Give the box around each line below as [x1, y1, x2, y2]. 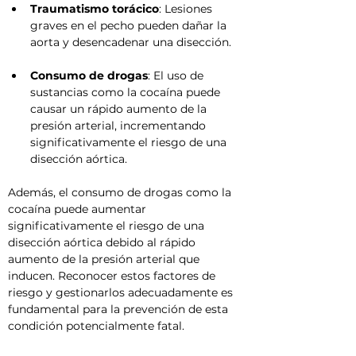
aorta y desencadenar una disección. [30, 35, 231, 49]
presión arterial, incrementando [30, 118, 209, 133]
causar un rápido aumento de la [30, 102, 210, 116]
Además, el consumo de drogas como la [8, 185, 234, 199]
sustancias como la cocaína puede [30, 85, 223, 99]
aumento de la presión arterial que [8, 252, 203, 266]
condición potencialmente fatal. [8, 319, 184, 333]
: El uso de [148, 68, 207, 83]
